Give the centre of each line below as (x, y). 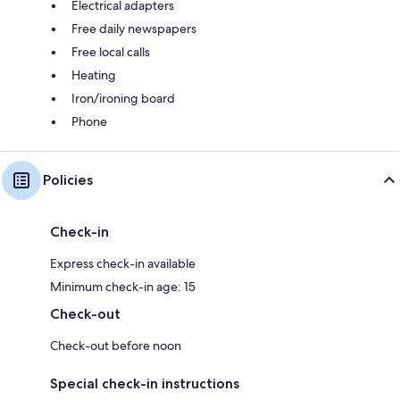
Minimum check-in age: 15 (123, 286)
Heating (94, 75)
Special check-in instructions (145, 383)
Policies (68, 179)
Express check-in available (123, 263)
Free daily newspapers (134, 28)
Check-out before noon (116, 345)
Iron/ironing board (123, 98)
